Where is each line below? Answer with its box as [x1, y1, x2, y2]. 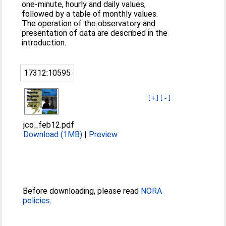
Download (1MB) [23, 130, 83, 139]
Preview [89, 130, 118, 139]
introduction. [22, 38, 67, 47]
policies [23, 196, 50, 205]
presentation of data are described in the [22, 28, 168, 38]
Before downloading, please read [23, 186, 141, 196]
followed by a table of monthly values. [22, 9, 158, 19]
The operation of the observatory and [22, 19, 156, 28]
